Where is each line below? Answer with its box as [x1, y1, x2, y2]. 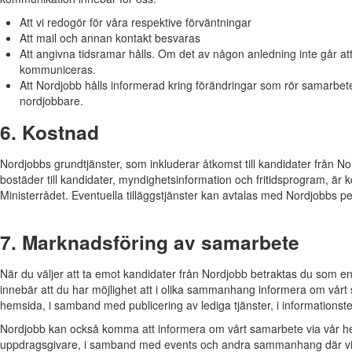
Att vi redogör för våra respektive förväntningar [20, 13, 251, 30]
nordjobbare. [20, 92, 83, 108]
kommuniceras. [20, 60, 96, 77]
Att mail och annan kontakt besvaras [20, 29, 200, 46]
